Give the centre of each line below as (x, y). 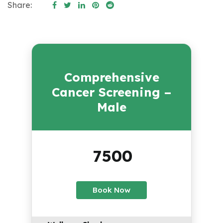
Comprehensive (111, 77)
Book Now (111, 190)
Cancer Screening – (111, 92)
